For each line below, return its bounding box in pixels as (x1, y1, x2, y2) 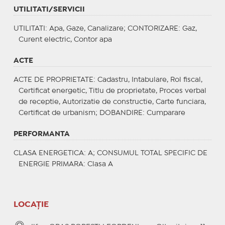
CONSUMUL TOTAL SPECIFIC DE (96, 150, 207, 156)
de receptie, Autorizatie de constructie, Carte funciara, (18, 98, 206, 105)
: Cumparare (142, 109, 185, 116)
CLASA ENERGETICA (13, 150, 84, 156)
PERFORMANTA (13, 131, 70, 137)
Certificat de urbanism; (18, 109, 99, 116)
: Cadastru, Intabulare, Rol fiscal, (93, 76, 202, 83)
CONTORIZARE (127, 25, 178, 32)
